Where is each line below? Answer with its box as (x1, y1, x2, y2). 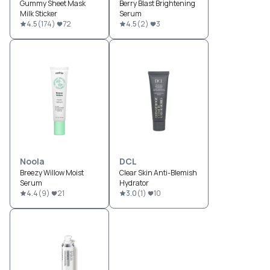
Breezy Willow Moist (20, 168, 84, 178)
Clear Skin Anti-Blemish (119, 168, 197, 178)
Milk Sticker (20, 8, 57, 19)
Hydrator (119, 178, 149, 189)
